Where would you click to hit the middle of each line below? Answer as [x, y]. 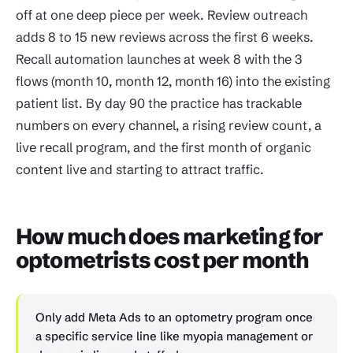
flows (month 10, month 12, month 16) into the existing [173, 82]
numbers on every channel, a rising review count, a [169, 126]
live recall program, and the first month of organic [163, 148]
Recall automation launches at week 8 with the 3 [159, 59]
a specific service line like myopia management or [174, 336]
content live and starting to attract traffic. [140, 170]
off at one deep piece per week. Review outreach [162, 15]
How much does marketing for [169, 237]
